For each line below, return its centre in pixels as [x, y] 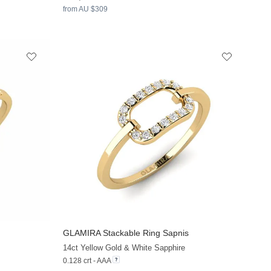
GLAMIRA [82, 233]
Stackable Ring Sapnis [145, 233]
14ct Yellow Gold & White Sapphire [124, 248]
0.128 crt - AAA [87, 261]
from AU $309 [86, 9]
